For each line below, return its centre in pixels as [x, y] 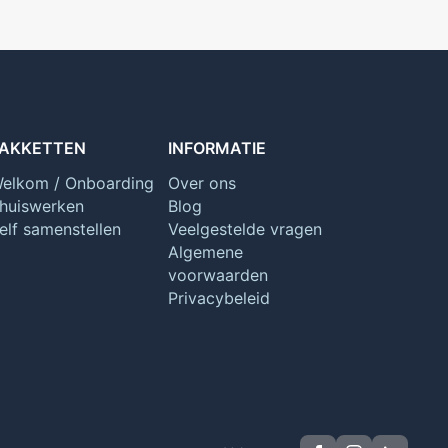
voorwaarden [218, 274]
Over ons [202, 182]
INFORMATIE [217, 147]
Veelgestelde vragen [245, 228]
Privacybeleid [219, 297]
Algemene [206, 251]
